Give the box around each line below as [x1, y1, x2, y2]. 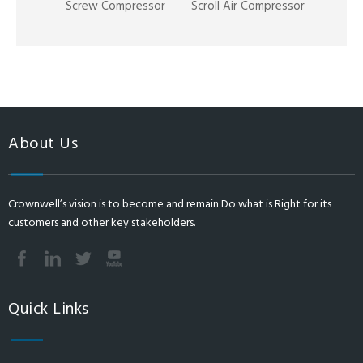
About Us [8, 131, 78, 157]
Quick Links [8, 297, 89, 322]
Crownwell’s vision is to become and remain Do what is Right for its [8, 195, 331, 214]
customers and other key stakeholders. [8, 214, 195, 233]
